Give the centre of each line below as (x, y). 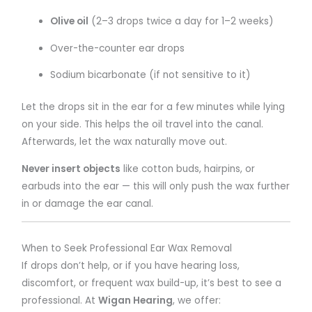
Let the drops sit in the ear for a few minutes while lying (154, 107)
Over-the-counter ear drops (118, 48)
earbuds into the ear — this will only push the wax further (156, 186)
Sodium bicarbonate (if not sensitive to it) (151, 75)
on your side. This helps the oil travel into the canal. (143, 124)
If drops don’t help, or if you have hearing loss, (131, 266)
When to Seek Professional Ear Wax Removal (127, 249)
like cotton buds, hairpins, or (188, 169)
